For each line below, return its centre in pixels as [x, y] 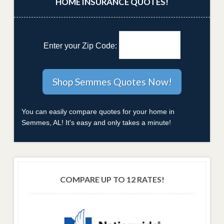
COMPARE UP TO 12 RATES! [112, 179]
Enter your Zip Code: [81, 46]
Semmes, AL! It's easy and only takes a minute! [96, 123]
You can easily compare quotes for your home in [98, 112]
